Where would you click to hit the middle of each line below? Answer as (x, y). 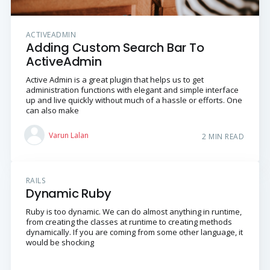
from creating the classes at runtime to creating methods (129, 222)
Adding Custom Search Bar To (115, 48)
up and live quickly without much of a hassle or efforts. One (134, 100)
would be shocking (60, 243)
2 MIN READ (223, 137)
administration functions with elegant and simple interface (132, 90)
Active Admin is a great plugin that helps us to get (115, 80)
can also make (52, 111)
